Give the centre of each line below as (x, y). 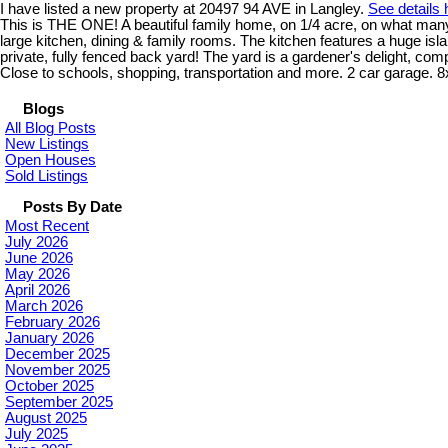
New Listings (47, 144)
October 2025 (49, 386)
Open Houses (50, 160)
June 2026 (39, 258)
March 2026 (44, 306)
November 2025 (57, 370)
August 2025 (46, 418)
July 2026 (36, 242)
